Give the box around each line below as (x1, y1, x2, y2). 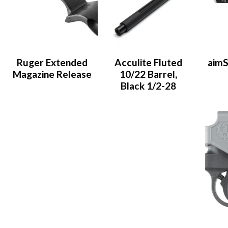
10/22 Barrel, (120, 68, 178, 80)
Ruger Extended (17, 56, 88, 68)
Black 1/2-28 (121, 79, 177, 92)
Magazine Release (13, 68, 92, 80)
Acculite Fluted (115, 56, 183, 68)
